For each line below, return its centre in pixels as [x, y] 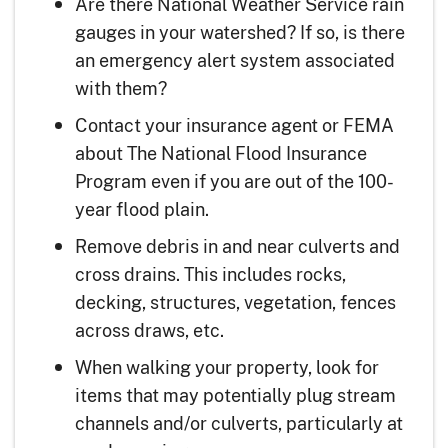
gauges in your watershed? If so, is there [240, 32]
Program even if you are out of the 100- [234, 181]
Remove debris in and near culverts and [237, 246]
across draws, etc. [149, 330]
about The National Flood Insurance [221, 153]
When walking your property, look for [227, 367]
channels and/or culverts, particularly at [239, 423]
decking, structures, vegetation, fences [235, 302]
